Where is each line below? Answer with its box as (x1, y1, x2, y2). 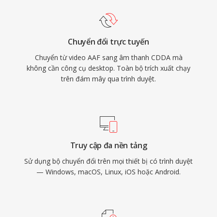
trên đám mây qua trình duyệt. (61, 74, 156, 83)
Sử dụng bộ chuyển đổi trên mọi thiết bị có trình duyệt (24, 156, 193, 166)
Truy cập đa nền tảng (70, 140, 147, 151)
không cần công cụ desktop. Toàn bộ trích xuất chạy (27, 63, 190, 73)
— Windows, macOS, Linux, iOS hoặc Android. (36, 167, 181, 176)
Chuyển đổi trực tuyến (68, 36, 149, 47)
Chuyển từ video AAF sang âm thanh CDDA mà (34, 53, 183, 62)
